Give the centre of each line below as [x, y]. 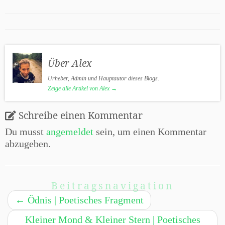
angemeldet [70, 132]
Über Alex [70, 63]
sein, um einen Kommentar [150, 132]
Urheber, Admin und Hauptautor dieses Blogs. [104, 79]
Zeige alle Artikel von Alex [80, 89]
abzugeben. [28, 144]
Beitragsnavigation [113, 186]
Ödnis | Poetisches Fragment [84, 200]
